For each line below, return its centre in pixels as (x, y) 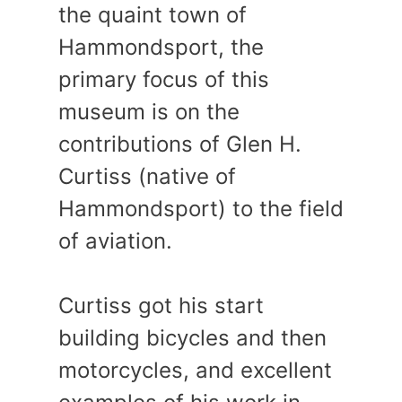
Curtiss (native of (147, 177)
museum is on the (149, 112)
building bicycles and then (192, 338)
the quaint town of (153, 15)
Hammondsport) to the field (201, 209)
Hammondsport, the (161, 48)
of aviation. (115, 241)
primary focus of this (164, 80)
